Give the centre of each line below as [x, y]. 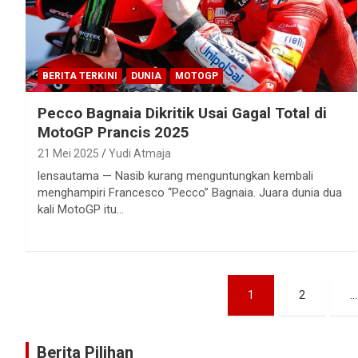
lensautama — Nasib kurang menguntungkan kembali [175, 176]
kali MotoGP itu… [81, 210]
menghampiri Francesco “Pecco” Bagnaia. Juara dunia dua [190, 193]
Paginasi [74, 290]
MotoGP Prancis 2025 [113, 133]
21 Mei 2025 [68, 154]
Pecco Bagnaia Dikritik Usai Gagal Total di [182, 113]
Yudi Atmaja [140, 154]
